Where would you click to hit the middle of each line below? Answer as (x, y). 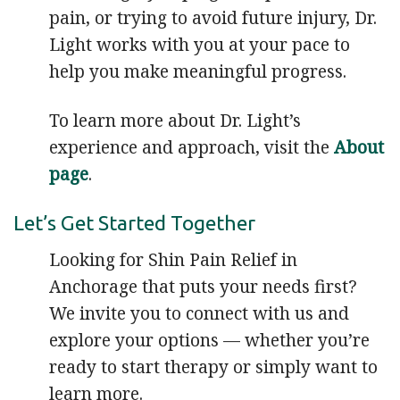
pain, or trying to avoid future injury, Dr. (213, 18)
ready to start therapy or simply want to (213, 366)
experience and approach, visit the (192, 147)
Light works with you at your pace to (200, 45)
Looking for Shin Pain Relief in (173, 259)
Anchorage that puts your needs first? (203, 286)
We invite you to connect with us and (199, 312)
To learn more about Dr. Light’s (175, 121)
